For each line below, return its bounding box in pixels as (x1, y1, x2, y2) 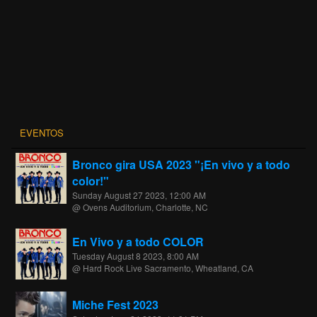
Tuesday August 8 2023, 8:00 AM (72, 249, 199, 262)
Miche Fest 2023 (72, 296, 158, 313)
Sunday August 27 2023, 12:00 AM (72, 188, 206, 201)
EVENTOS (20, 125, 64, 139)
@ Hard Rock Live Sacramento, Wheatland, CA (72, 261, 253, 274)
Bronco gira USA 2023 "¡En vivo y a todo (72, 156, 290, 173)
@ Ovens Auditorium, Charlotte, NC (72, 200, 208, 213)
